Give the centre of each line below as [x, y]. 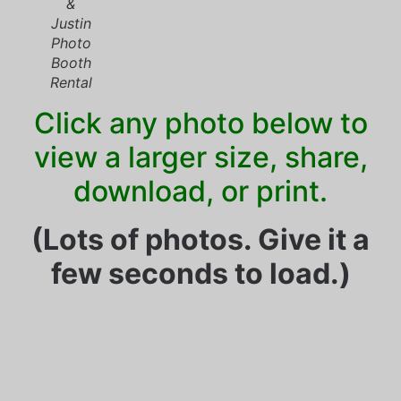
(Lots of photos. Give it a [200, 240]
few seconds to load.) [200, 274]
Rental [71, 83]
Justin [71, 24]
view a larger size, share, [200, 158]
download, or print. [200, 192]
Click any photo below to [200, 124]
